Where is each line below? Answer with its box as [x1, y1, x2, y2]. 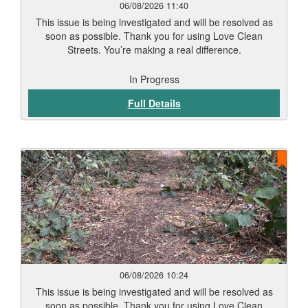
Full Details [127, 96, 181, 110]
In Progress [129, 72, 179, 86]
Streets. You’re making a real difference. [67, 43, 241, 56]
